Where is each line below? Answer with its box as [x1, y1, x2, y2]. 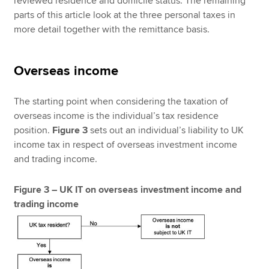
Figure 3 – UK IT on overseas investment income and [14, 183, 242, 196]
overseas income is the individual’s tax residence [14, 110, 219, 122]
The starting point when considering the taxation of [14, 95, 229, 108]
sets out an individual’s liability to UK [88, 124, 244, 137]
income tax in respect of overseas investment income [14, 139, 238, 151]
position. [14, 124, 53, 137]
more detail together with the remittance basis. [14, 23, 210, 36]
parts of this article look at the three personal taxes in [14, 9, 236, 22]
